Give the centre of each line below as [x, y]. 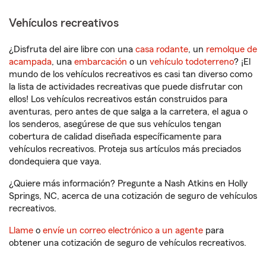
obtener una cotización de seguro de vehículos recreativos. [128, 243]
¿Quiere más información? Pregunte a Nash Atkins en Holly [128, 183]
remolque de [232, 49]
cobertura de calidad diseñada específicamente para [115, 137]
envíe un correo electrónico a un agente [123, 230]
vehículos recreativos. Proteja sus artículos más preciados [125, 149]
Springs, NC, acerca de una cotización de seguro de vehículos [133, 196]
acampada [30, 62]
